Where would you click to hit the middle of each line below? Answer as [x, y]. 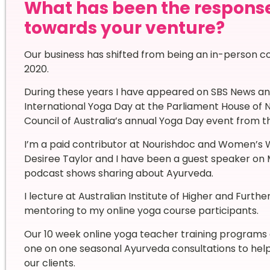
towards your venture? [124, 28]
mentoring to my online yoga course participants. [141, 211]
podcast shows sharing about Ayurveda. [118, 173]
